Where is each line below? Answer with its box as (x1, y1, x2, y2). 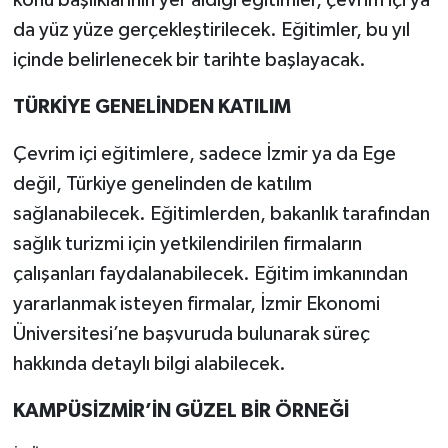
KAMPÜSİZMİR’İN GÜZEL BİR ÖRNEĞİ (12, 401, 349, 422)
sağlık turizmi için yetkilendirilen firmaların (12, 234, 362, 255)
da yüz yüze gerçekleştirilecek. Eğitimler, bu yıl (12, 20, 410, 41)
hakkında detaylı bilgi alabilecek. (12, 354, 286, 375)
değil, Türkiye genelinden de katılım (12, 174, 312, 195)
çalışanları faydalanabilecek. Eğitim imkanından (12, 264, 408, 285)
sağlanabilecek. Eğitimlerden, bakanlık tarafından (12, 204, 430, 225)
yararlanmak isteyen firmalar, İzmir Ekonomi (12, 294, 380, 315)
